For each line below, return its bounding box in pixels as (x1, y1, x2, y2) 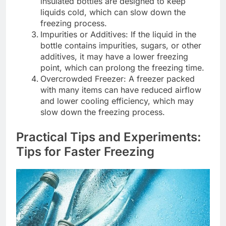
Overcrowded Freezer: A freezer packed (40, 74, 195, 84)
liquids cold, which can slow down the (40, 7, 186, 18)
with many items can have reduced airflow (40, 85, 201, 95)
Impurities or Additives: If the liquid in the (40, 29, 196, 40)
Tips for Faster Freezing (16, 144, 154, 159)
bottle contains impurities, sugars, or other (40, 40, 201, 51)
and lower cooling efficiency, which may (40, 96, 194, 106)
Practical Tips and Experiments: (16, 130, 201, 145)
